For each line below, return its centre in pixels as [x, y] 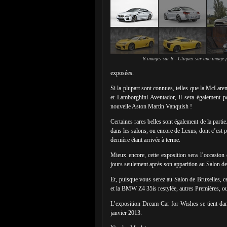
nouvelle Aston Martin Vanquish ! [151, 106]
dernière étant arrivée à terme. [145, 140]
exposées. [122, 73]
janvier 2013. [126, 213]
